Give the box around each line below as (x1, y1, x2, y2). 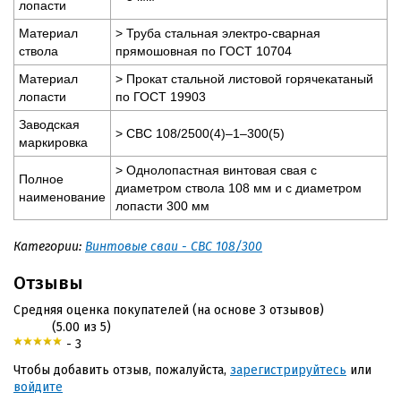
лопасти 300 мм (115, 198, 209, 213)
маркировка (19, 134, 88, 149)
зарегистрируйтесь (230, 362, 346, 378)
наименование (19, 189, 106, 204)
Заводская (19, 116, 80, 132)
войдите (13, 379, 63, 395)
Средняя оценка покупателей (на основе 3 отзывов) (13, 302, 328, 318)
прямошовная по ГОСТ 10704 (115, 43, 292, 58)
